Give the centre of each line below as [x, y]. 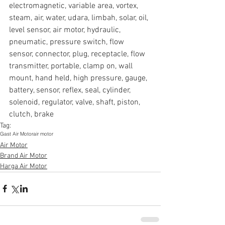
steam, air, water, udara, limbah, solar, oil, [80, 18]
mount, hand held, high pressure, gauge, [79, 78]
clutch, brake [31, 114]
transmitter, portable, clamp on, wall [72, 66]
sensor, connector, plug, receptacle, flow [78, 54]
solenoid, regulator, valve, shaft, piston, [76, 102]
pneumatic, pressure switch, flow [68, 42]
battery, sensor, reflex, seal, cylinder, [71, 90]
